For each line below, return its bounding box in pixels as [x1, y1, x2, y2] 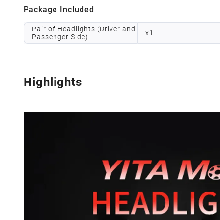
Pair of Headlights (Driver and [32, 25, 136, 33]
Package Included [24, 5, 94, 14]
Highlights [24, 75, 82, 89]
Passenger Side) [32, 33, 90, 41]
